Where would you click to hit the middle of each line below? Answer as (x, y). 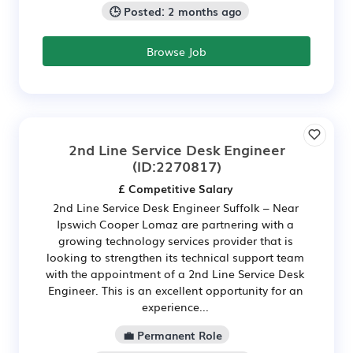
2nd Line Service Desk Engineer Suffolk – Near (175, 207)
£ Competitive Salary (175, 188)
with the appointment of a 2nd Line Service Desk (175, 273)
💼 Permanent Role (172, 334)
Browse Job (176, 51)
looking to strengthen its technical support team (175, 256)
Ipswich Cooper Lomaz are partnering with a (175, 223)
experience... (175, 306)
